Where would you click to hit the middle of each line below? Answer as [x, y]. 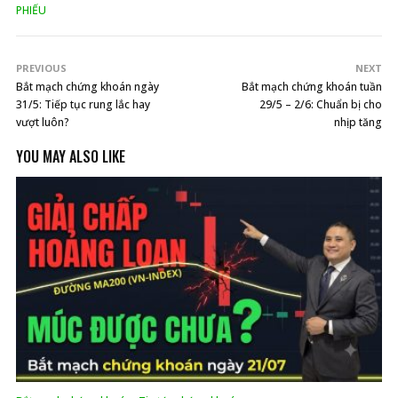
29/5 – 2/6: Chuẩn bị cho [321, 104]
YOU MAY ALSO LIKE [71, 156]
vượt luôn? [43, 122]
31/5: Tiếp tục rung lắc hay [83, 104]
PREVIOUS [41, 68]
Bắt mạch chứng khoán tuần [312, 86]
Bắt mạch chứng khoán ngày [88, 86]
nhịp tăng [358, 122]
